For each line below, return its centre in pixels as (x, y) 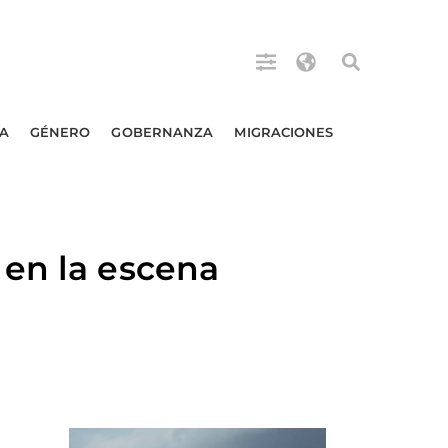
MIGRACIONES (284, 132)
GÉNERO (60, 132)
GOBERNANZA (162, 132)
